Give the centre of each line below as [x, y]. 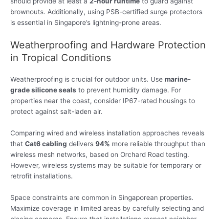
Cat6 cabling [46, 143]
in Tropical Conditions [61, 57]
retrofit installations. [42, 176]
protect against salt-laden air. [57, 111]
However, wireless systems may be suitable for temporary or [106, 165]
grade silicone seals [44, 90]
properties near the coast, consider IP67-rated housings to [103, 100]
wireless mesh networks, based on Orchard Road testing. [100, 154]
